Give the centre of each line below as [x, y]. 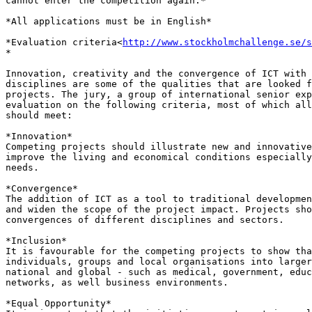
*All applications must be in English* [109, 22]
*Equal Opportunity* [58, 304]
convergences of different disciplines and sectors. [145, 220]
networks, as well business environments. [117, 283]
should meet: [39, 116]
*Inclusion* [36, 241]
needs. [22, 168]
